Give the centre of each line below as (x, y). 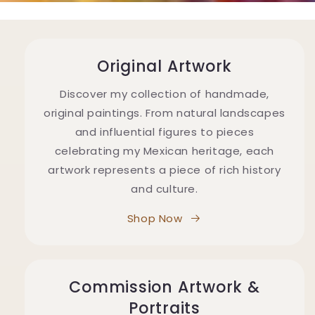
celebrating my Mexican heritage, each (165, 151)
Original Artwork (165, 67)
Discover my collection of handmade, (164, 94)
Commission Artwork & (165, 288)
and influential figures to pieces (165, 132)
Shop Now (155, 219)
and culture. (165, 189)
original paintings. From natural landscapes (165, 113)
